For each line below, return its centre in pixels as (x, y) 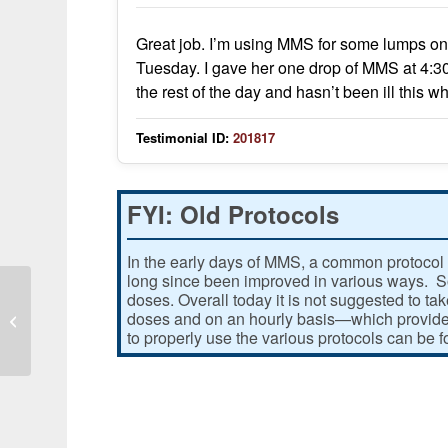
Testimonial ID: (183, 137)
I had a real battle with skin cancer (134, 320)
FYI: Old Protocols (233, 213)
